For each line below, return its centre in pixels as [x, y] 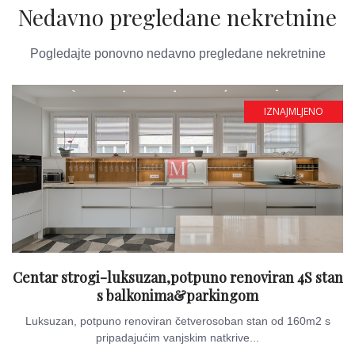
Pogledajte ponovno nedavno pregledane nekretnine [177, 53]
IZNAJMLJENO [294, 111]
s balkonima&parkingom [177, 296]
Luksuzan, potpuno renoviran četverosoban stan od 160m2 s [177, 321]
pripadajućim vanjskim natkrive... [177, 338]
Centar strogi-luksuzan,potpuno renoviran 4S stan [177, 277]
